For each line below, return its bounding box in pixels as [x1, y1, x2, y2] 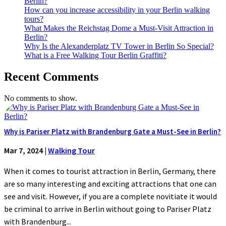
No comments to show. [4, 93, 77, 102]
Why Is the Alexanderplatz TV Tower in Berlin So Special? [24, 41, 214, 50]
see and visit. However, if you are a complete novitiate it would [4, 191, 217, 202]
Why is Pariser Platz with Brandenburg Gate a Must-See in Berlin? [4, 127, 221, 137]
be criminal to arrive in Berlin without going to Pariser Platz [4, 204, 211, 214]
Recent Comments [4, 70, 98, 83]
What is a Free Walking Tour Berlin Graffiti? [24, 50, 166, 60]
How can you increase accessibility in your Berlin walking [24, 5, 210, 14]
